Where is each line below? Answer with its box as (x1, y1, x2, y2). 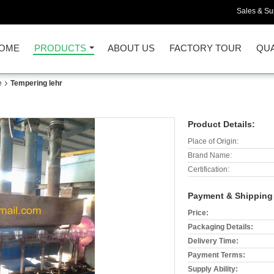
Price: (188, 209, 209, 217)
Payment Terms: (188, 251, 245, 259)
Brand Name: (188, 151, 232, 160)
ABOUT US (108, 43, 155, 53)
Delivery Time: (188, 237, 239, 245)
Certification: (188, 165, 229, 174)
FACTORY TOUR (169, 43, 242, 53)
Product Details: (188, 119, 255, 129)
